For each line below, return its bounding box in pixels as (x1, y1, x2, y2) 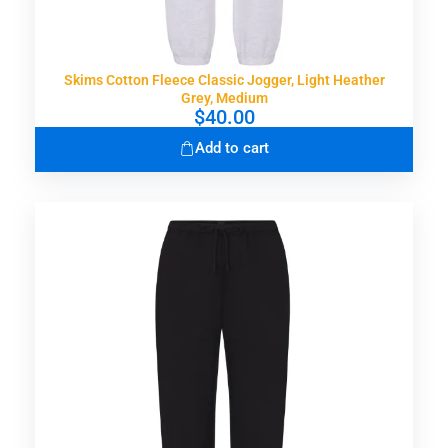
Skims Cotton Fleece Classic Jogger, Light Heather (63, 71, 385, 88)
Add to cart (194, 138, 269, 157)
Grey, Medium (180, 89, 268, 106)
